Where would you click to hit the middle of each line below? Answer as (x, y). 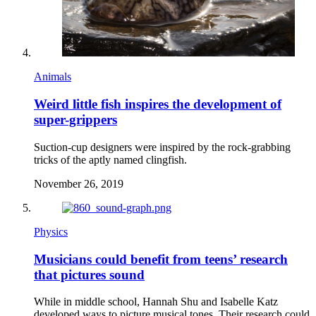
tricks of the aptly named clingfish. (110, 159)
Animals (53, 77)
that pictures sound (89, 274)
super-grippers (75, 120)
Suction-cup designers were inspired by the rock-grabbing (162, 147)
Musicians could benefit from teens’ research (161, 259)
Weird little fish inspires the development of (158, 104)
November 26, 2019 (79, 183)
